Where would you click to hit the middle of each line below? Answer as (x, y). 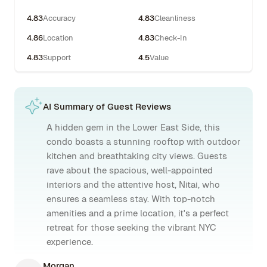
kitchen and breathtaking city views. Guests (137, 156)
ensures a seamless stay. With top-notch (131, 199)
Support (57, 58)
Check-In (171, 38)
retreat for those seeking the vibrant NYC (131, 227)
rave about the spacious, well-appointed (130, 170)
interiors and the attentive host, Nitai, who (133, 184)
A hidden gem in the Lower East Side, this (133, 127)
